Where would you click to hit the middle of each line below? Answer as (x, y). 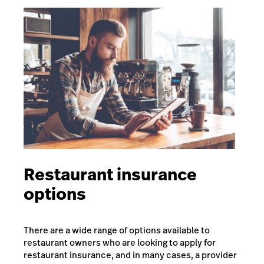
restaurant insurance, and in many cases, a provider (130, 255)
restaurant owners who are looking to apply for (120, 242)
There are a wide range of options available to (117, 230)
